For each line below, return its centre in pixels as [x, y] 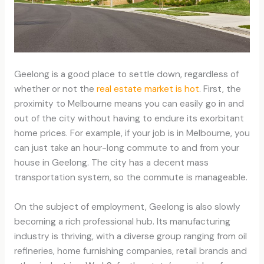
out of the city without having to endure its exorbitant [129, 118]
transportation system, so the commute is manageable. [131, 177]
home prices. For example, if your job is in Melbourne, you [132, 133]
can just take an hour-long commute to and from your [126, 148]
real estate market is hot [146, 89]
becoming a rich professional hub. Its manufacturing [122, 221]
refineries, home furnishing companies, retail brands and [130, 251]
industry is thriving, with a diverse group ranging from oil [130, 236]
